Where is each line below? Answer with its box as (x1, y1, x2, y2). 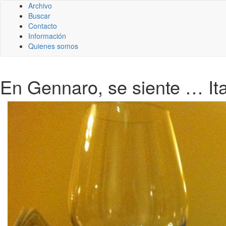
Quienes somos (28, 41, 78, 51)
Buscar (28, 11, 50, 21)
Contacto (28, 21, 57, 31)
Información (28, 31, 66, 41)
